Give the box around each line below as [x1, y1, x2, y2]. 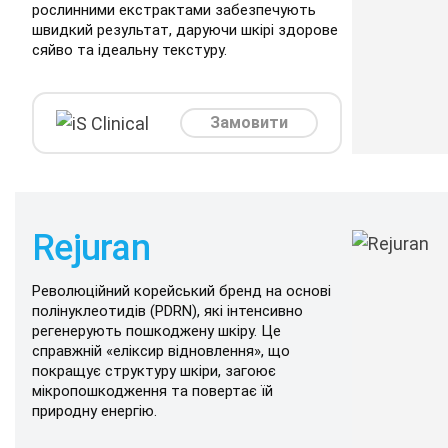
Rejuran [32, 227, 150, 269]
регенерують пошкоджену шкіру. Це [32, 322, 281, 340]
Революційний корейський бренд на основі [32, 282, 331, 300]
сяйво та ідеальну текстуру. [32, 41, 227, 59]
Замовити [209, 113, 288, 132]
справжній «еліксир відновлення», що [32, 342, 290, 360]
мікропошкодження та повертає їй [32, 382, 273, 400]
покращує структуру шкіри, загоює [32, 362, 276, 380]
